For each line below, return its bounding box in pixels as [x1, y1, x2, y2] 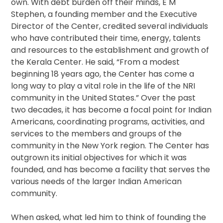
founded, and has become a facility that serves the [11, 164, 211, 176]
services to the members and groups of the [11, 128, 182, 140]
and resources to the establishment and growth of [11, 44, 210, 56]
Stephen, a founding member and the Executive [11, 8, 198, 20]
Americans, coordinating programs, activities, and [11, 116, 205, 128]
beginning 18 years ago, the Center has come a [11, 68, 195, 80]
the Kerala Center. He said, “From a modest [11, 56, 180, 68]
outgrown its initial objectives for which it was [11, 152, 187, 164]
